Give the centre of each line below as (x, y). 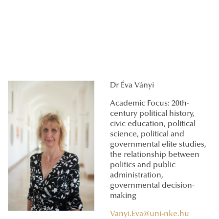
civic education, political (153, 124)
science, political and (147, 135)
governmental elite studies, (158, 145)
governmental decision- (152, 186)
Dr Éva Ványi (132, 86)
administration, (137, 176)
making (123, 196)
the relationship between (155, 155)
